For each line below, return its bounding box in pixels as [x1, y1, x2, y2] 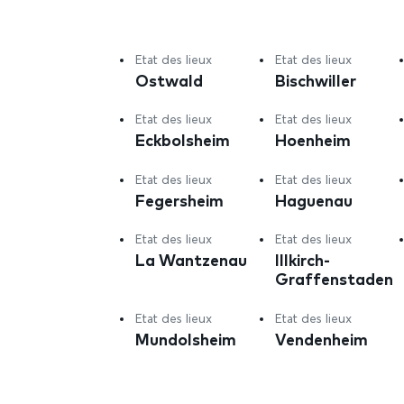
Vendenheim [275, 328, 369, 349]
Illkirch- [275, 250, 331, 270]
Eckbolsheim [135, 130, 230, 150]
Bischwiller [275, 69, 357, 90]
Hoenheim [275, 130, 352, 150]
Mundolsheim [135, 328, 236, 349]
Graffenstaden [275, 269, 394, 289]
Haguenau [275, 189, 353, 210]
